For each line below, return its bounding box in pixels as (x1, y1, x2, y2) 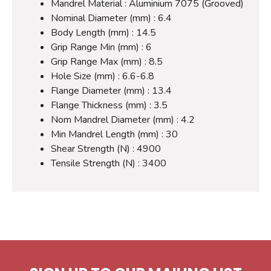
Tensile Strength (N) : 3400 (51, 156, 166, 170)
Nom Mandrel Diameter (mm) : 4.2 (51, 113, 195, 126)
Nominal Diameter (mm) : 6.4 (51, 11, 172, 25)
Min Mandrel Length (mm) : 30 (51, 127, 178, 141)
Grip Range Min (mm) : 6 (51, 40, 152, 54)
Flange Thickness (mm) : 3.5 (51, 98, 168, 112)
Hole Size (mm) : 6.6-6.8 (51, 69, 154, 83)
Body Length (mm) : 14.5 (51, 25, 156, 39)
